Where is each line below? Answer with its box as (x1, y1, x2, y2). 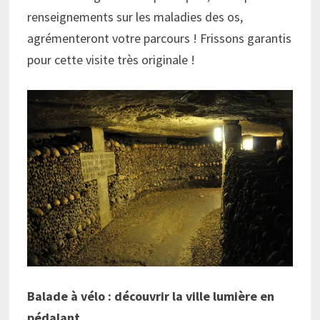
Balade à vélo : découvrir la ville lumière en (27, 287, 275, 304)
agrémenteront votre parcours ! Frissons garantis (27, 30, 292, 47)
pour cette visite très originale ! (27, 51, 196, 69)
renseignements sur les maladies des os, (27, 9, 244, 26)
